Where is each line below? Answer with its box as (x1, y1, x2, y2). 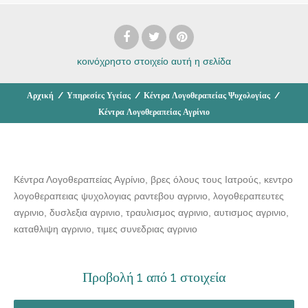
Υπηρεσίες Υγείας (67, 90, 131, 100)
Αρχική (27, 90, 54, 100)
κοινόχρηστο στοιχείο (77, 55, 168, 67)
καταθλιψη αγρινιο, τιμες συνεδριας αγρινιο (14, 223, 197, 234)
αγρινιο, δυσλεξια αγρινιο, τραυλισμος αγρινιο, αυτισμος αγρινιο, (14, 206, 289, 218)
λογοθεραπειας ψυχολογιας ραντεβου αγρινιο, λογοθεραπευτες (14, 190, 284, 201)
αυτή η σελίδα (171, 55, 231, 67)
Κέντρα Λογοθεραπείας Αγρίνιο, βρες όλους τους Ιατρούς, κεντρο (14, 173, 293, 185)
